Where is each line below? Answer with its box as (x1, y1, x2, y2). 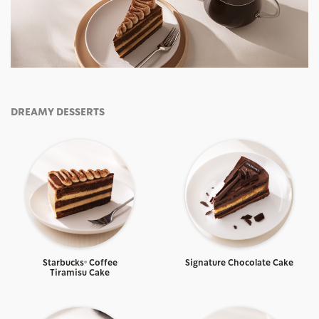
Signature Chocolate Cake (185, 259, 293, 267)
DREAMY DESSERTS (11, 108, 105, 117)
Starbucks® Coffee (42, 259, 117, 267)
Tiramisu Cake (50, 269, 110, 277)
